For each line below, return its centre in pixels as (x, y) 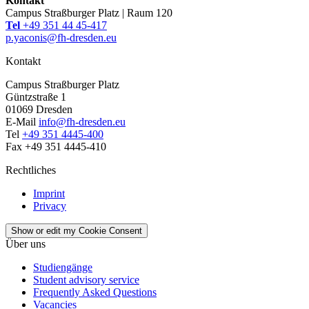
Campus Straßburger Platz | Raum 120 (89, 12)
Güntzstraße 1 (36, 97)
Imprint (49, 193)
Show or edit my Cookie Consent (77, 230)
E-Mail (22, 121)
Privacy (50, 206)
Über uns (26, 243)
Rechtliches (31, 170)
